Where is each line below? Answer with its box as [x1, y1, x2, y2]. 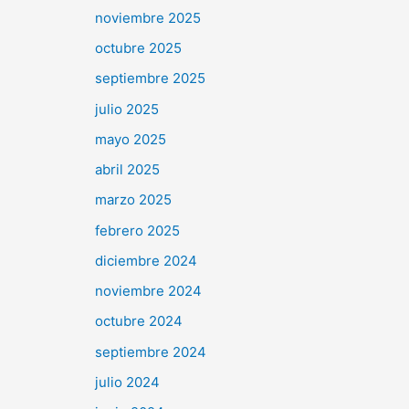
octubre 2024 [95, 312, 183, 330]
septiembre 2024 [95, 342, 206, 361]
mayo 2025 [95, 130, 166, 148]
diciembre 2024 [95, 251, 197, 269]
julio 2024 [95, 372, 160, 391]
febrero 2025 [95, 221, 180, 239]
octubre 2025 [95, 39, 182, 58]
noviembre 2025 [95, 8, 201, 26]
